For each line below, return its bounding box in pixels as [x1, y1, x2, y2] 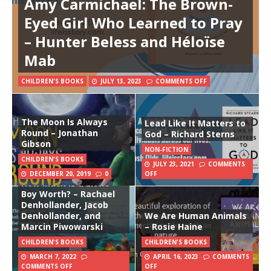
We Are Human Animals [145, 210, 247, 222]
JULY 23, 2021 [153, 160, 194, 169]
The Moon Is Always [21, 116, 108, 128]
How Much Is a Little [21, 177, 109, 189]
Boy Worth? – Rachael [21, 188, 115, 200]
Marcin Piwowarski [21, 221, 103, 233]
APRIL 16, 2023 [153, 252, 198, 261]
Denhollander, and [21, 210, 100, 222]
